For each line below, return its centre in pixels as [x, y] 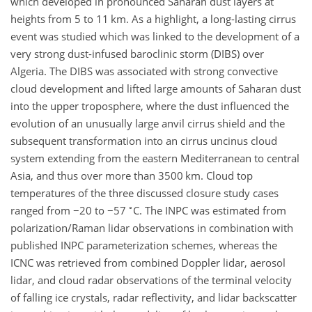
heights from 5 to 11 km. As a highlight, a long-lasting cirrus [153, 19]
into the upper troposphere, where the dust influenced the [150, 106]
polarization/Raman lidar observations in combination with [152, 228]
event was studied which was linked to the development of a [155, 36]
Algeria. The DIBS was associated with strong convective [144, 71]
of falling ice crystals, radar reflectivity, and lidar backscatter [154, 297]
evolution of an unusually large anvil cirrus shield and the [148, 123]
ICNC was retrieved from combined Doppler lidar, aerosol [148, 263]
